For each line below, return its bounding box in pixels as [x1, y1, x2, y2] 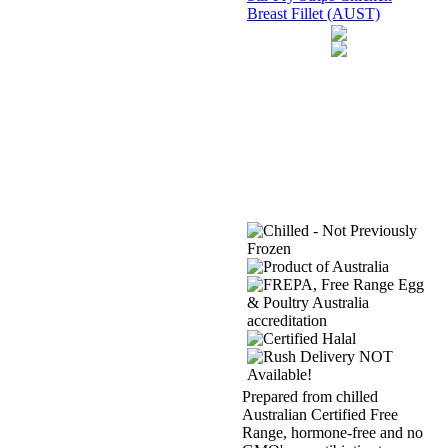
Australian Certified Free [242, 405, 398, 423]
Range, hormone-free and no [242, 423, 423, 441]
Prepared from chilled [242, 387, 378, 405]
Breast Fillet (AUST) [247, 4, 380, 22]
